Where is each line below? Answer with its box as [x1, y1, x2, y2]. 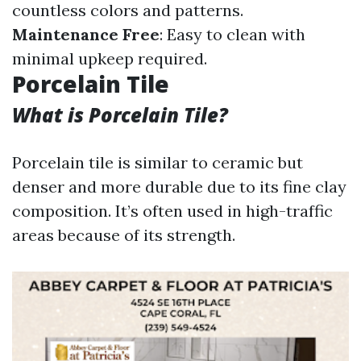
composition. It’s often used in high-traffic [12, 201, 333, 221]
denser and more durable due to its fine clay [12, 176, 346, 197]
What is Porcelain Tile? [12, 102, 228, 128]
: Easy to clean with [160, 24, 305, 44]
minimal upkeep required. [12, 48, 207, 68]
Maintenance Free [12, 24, 160, 44]
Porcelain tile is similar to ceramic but [12, 152, 303, 172]
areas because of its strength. [12, 225, 235, 245]
